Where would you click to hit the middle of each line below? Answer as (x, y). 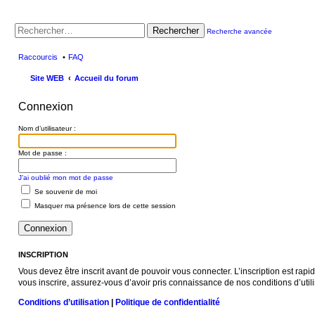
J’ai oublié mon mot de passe (66, 178)
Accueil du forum (107, 78)
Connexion (46, 107)
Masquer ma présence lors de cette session (104, 206)
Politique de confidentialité (168, 302)
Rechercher (176, 31)
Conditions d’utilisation (64, 302)
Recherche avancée (239, 31)
